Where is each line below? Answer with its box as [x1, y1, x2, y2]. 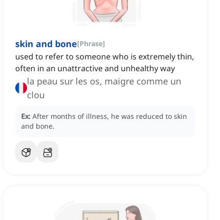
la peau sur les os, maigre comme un [27, 75, 181, 87]
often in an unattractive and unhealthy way [15, 63, 175, 74]
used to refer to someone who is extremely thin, [15, 51, 194, 62]
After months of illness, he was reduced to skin [32, 111, 187, 121]
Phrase [80, 39, 103, 49]
